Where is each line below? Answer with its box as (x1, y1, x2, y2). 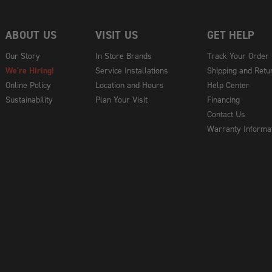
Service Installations (95, 65, 168, 75)
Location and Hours (95, 80, 164, 90)
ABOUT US (5, 28, 56, 42)
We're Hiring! (5, 65, 54, 76)
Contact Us (207, 109, 245, 119)
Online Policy (5, 80, 51, 90)
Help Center (207, 80, 250, 90)
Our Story (5, 50, 40, 61)
